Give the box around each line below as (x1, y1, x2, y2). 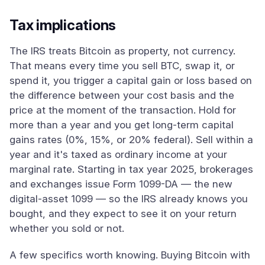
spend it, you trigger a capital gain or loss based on (9, 75, 252, 86)
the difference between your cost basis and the (9, 89, 234, 101)
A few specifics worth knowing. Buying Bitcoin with (9, 249, 250, 261)
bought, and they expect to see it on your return (9, 208, 237, 219)
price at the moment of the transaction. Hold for (9, 104, 236, 116)
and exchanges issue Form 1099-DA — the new (9, 178, 232, 190)
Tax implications (9, 17, 117, 34)
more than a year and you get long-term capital (9, 119, 234, 131)
